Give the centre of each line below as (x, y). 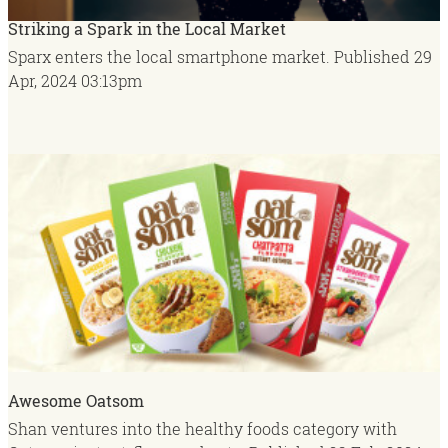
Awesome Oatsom (76, 400)
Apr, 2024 (42, 81)
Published (372, 57)
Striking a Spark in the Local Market (147, 29)
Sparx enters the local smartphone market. (171, 57)
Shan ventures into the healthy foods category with (202, 428)
